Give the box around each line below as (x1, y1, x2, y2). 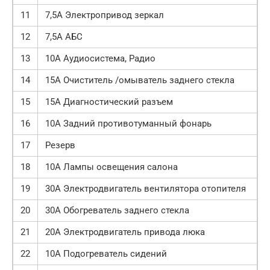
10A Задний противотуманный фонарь (45, 118, 212, 129)
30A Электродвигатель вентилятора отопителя (45, 183, 246, 194)
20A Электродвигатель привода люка (45, 226, 205, 237)
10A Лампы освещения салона (45, 161, 178, 172)
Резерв (45, 139, 75, 151)
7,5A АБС (45, 31, 83, 42)
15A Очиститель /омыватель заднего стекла (45, 74, 234, 86)
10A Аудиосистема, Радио (45, 52, 155, 64)
